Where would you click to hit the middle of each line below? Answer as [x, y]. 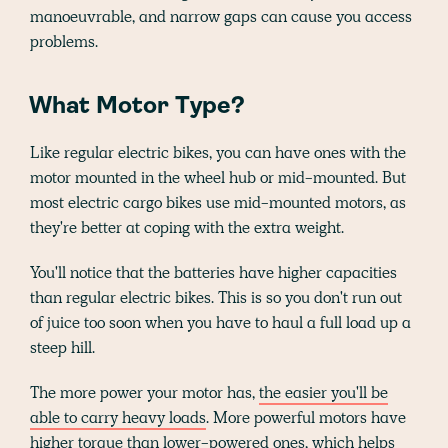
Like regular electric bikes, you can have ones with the [218, 153]
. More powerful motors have [306, 418]
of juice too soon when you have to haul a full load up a [220, 323]
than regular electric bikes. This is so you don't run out [216, 298]
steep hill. [62, 348]
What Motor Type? [137, 107]
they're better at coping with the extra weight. [187, 228]
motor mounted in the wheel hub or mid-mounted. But [218, 178]
